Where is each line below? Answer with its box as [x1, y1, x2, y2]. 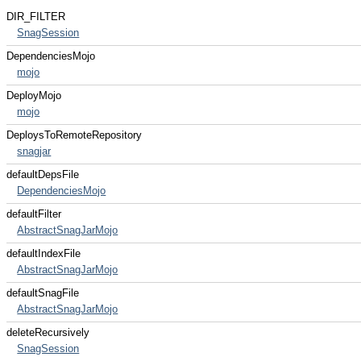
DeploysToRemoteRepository [6, 129, 142, 141]
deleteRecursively [6, 326, 89, 338]
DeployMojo [6, 89, 61, 102]
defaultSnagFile [6, 287, 79, 299]
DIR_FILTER [6, 10, 65, 23]
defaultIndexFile [6, 247, 81, 259]
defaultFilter [6, 208, 61, 220]
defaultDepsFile [6, 168, 79, 180]
